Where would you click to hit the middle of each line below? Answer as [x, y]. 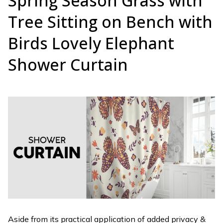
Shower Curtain [68, 64]
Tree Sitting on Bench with [110, 21]
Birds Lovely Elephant [91, 43]
